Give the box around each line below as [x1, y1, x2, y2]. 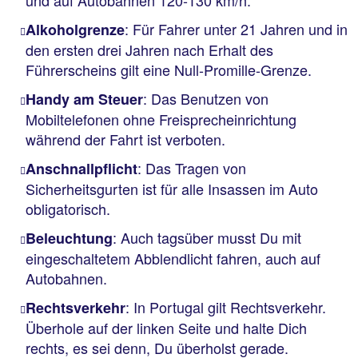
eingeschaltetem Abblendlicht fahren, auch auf [26, 248, 320, 268]
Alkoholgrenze [26, 19, 125, 40]
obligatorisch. [26, 198, 110, 219]
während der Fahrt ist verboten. [26, 129, 229, 149]
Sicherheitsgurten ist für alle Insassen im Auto [26, 178, 318, 199]
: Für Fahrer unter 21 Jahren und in [125, 18, 348, 39]
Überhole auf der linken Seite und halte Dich [26, 317, 307, 338]
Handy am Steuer [26, 89, 143, 109]
